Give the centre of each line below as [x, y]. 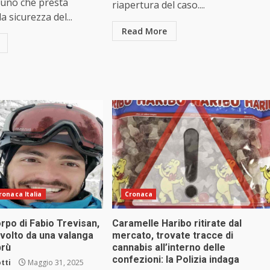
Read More [144, 31]
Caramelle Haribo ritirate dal [177, 224]
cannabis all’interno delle [168, 248]
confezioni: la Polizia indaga [175, 260]
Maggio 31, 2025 [55, 263]
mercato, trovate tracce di [172, 236]
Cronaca [139, 194]
